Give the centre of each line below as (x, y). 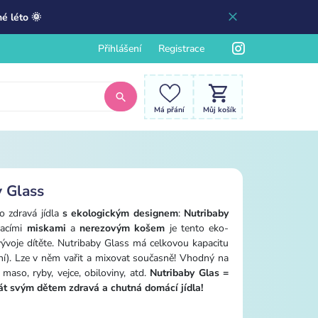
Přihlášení (120, 49)
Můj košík (220, 110)
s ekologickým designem (120, 213)
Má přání (170, 110)
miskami (46, 228)
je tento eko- (197, 228)
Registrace (181, 49)
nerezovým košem (122, 228)
